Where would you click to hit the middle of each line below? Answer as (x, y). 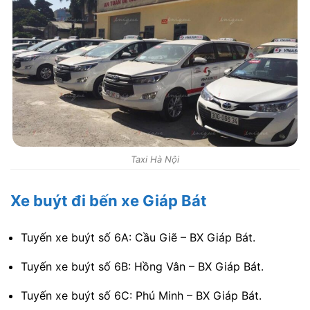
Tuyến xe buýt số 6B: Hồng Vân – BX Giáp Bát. (142, 266)
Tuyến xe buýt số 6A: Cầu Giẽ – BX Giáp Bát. (138, 237)
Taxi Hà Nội (155, 159)
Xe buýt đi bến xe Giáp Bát (109, 200)
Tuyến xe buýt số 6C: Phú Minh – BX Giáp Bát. (141, 295)
